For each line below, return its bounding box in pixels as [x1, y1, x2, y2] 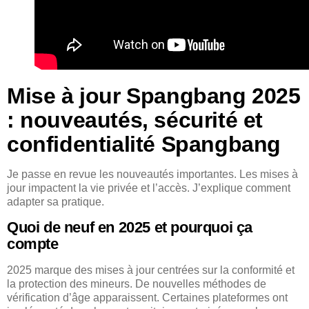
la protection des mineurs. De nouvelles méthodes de [7, 277, 266, 290]
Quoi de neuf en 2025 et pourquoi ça [7, 218, 253, 236]
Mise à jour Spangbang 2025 [7, 83, 301, 109]
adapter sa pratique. [7, 196, 104, 208]
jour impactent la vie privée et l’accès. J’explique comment [7, 182, 290, 195]
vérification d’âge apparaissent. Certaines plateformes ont [7, 291, 288, 303]
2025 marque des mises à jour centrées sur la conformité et [7, 263, 295, 276]
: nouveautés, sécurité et [7, 108, 263, 133]
